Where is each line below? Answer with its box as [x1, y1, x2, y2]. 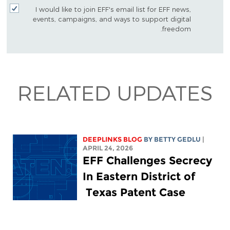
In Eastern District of [83, 170, 196, 183]
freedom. [162, 24, 191, 32]
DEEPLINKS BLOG [83, 136, 143, 144]
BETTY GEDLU [154, 136, 201, 144]
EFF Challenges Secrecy [83, 154, 213, 167]
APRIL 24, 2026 [83, 144, 133, 152]
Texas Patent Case [86, 186, 186, 199]
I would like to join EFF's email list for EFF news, [35, 5, 191, 13]
